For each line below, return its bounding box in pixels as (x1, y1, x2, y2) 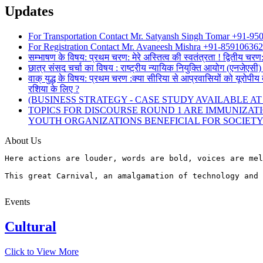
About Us (5, 135, 41, 146)
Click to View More (5, 246, 79, 257)
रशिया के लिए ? (28, 83, 79, 94)
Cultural (5, 218, 56, 234)
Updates (5, 3, 53, 19)
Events (5, 196, 30, 207)
